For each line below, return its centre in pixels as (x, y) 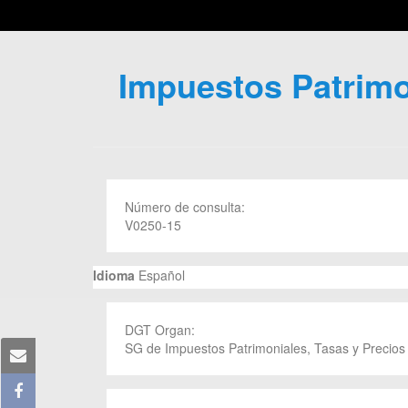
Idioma (114, 275)
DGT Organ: (162, 330)
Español (160, 275)
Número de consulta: (187, 207)
